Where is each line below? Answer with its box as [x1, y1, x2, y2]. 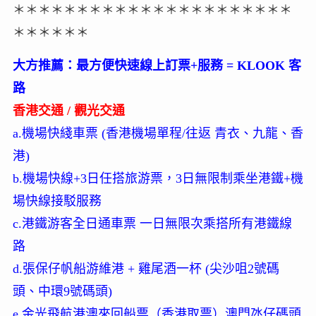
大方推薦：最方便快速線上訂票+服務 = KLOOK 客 [12, 59, 301, 73]
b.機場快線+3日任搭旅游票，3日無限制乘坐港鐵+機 [12, 171, 303, 186]
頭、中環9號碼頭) [12, 284, 112, 299]
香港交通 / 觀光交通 [12, 104, 125, 119]
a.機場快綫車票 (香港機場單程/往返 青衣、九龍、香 [12, 126, 303, 141]
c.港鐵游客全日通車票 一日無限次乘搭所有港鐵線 [12, 217, 292, 231]
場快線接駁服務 [12, 194, 102, 209]
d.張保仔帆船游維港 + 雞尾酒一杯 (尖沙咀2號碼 [12, 262, 279, 276]
